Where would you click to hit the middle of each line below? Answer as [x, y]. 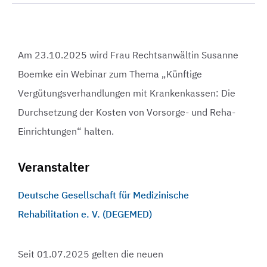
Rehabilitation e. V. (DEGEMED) [85, 214]
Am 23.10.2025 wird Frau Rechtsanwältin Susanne [128, 55]
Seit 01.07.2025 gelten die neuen [91, 254]
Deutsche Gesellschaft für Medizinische [103, 195]
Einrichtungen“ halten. [66, 131]
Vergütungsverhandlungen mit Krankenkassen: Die [127, 93]
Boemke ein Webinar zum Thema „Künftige [110, 74]
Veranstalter [54, 167]
